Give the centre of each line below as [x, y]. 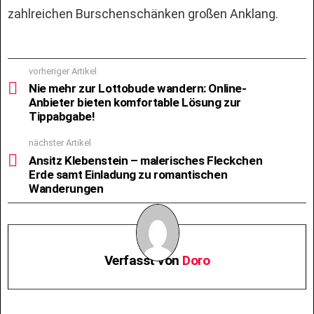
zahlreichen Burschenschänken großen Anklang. [143, 13]
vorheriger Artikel [63, 71]
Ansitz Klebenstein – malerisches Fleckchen [146, 160]
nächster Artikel [60, 143]
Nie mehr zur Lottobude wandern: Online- [138, 88]
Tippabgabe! [62, 116]
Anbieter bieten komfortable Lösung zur [135, 102]
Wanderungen [66, 188]
